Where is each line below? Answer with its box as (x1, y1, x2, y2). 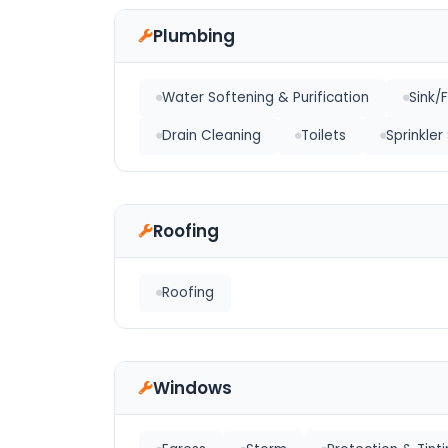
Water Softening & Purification (162, 88, 369, 107)
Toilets (301, 126, 346, 145)
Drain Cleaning (162, 126, 261, 145)
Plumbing (153, 24, 235, 48)
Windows (153, 376, 232, 400)
